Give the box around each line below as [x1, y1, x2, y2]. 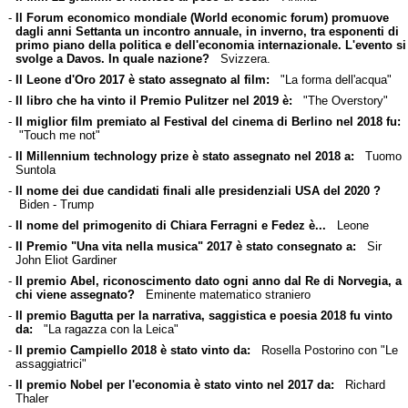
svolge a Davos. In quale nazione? [15, 51, 209, 66]
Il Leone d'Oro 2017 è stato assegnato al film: [15, 72, 270, 87]
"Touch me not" [15, 127, 100, 142]
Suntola [15, 162, 56, 177]
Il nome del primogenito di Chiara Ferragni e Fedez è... [15, 218, 326, 232]
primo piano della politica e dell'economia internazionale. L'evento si [15, 37, 406, 52]
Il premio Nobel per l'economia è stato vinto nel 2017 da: [15, 377, 334, 392]
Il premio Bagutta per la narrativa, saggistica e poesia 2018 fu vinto [15, 308, 393, 322]
